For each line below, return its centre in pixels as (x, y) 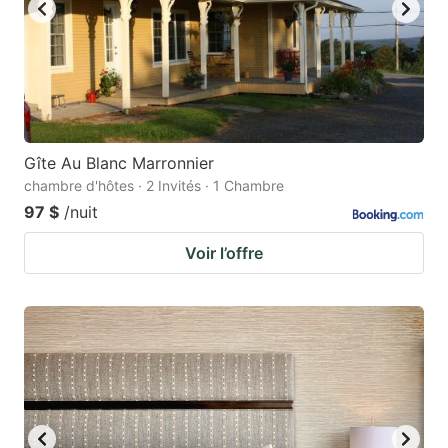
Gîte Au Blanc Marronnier (119, 162)
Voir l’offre (224, 252)
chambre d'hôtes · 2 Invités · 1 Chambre (154, 185)
